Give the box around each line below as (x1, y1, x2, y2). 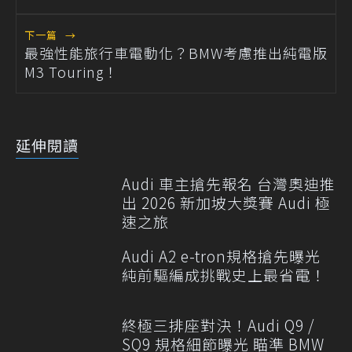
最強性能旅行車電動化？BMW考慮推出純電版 (24, 42, 328, 63)
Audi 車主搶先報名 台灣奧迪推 (122, 172, 335, 194)
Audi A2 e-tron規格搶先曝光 (122, 244, 321, 266)
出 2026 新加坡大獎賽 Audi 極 (122, 191, 331, 213)
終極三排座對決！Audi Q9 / (122, 313, 314, 335)
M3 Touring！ (24, 60, 119, 82)
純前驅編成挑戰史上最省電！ (122, 263, 326, 285)
